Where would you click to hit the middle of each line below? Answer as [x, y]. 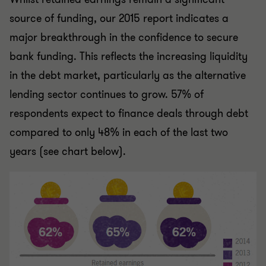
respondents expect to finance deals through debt [129, 113]
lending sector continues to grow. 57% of [107, 94]
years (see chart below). [68, 151]
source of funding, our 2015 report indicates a [119, 18]
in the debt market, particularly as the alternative [128, 75]
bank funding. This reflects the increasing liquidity [129, 56]
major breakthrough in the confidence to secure [124, 37]
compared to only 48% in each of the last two [119, 132]
